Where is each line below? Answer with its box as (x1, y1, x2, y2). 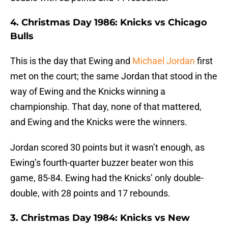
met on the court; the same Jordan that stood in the (10, 71, 217, 82)
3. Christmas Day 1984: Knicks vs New (10, 212, 190, 224)
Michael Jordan (132, 55, 195, 67)
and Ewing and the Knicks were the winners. (10, 117, 187, 128)
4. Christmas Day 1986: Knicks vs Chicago (10, 17, 207, 28)
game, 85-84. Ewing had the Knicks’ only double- (10, 173, 204, 184)
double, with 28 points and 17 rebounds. (10, 188, 170, 199)
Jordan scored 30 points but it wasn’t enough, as (10, 142, 205, 153)
